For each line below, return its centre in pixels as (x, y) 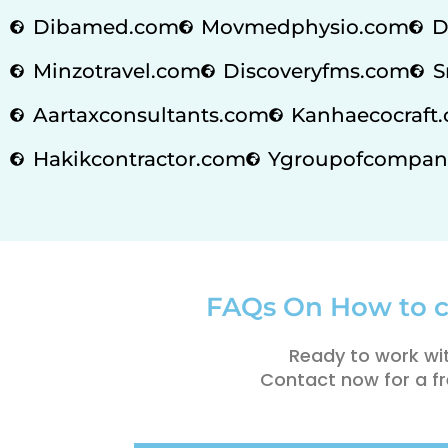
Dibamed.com (105, 26)
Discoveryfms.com (316, 70)
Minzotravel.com (116, 70)
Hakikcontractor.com (139, 158)
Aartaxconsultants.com (150, 114)
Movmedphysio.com (305, 26)
